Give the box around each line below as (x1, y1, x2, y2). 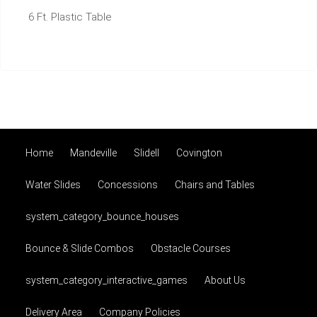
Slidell (134, 147, 159, 159)
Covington (176, 147, 222, 159)
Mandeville (70, 147, 117, 159)
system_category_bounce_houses (25, 211, 179, 223)
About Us (204, 275, 246, 287)
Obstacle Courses (151, 243, 231, 255)
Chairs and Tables (175, 179, 255, 191)
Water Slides (25, 179, 81, 191)
